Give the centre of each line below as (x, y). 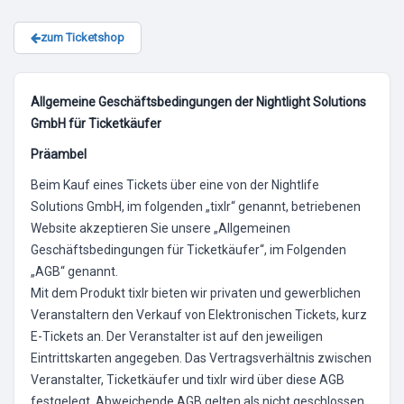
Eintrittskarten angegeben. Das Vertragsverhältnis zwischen (201, 358)
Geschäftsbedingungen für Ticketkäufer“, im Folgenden (188, 250)
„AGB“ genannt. (74, 271)
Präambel (59, 154)
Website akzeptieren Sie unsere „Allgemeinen (161, 228)
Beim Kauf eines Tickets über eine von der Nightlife (175, 185)
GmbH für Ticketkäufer (96, 124)
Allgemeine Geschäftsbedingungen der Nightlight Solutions (198, 102)
